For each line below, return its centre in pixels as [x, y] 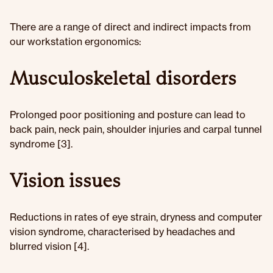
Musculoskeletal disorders [123, 78]
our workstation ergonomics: [76, 41]
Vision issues [65, 180]
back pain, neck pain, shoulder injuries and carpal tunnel [136, 129]
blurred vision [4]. [49, 246]
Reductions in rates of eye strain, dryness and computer [136, 217]
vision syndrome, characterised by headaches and [122, 232]
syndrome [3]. [41, 144]
